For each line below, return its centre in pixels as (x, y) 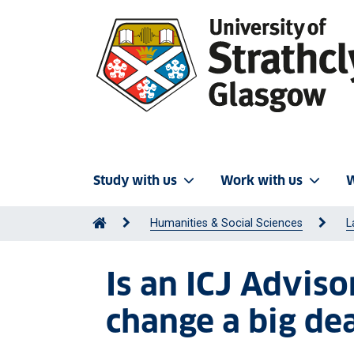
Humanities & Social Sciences (226, 223)
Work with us (262, 181)
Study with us (135, 181)
